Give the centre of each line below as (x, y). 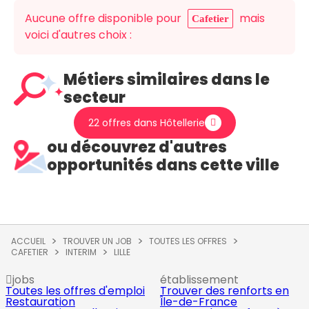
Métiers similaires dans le (167, 80)
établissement (199, 280)
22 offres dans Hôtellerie (146, 123)
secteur (94, 98)
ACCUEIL (28, 241)
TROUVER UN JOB (97, 241)
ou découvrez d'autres (137, 147)
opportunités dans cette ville (163, 165)
